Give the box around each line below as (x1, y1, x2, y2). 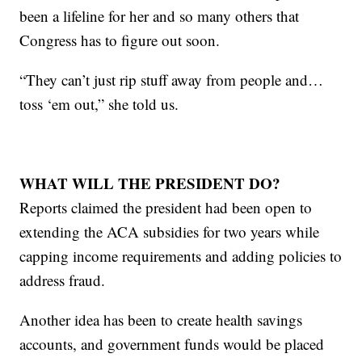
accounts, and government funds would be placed (19, 333, 325, 354)
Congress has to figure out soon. (19, 29, 221, 50)
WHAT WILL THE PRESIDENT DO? (19, 171, 281, 194)
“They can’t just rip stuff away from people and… (19, 69, 324, 90)
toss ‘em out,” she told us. (19, 93, 179, 114)
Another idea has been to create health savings (19, 309, 303, 330)
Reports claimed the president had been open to (19, 196, 313, 217)
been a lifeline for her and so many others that (19, 5, 300, 26)
